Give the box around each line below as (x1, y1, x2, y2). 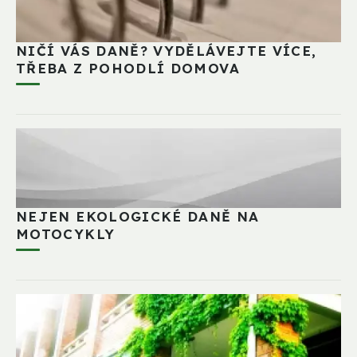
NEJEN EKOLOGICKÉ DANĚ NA (16, 207, 260, 225)
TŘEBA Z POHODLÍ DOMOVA (16, 59, 240, 76)
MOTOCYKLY (16, 225, 116, 242)
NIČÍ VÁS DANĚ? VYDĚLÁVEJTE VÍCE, (16, 41, 317, 59)
